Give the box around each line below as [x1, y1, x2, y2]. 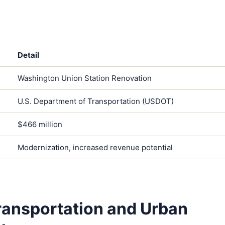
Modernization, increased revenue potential [17, 143, 173, 153]
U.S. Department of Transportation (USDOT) [17, 96, 174, 106]
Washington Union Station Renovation [17, 73, 152, 83]
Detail [17, 50, 39, 60]
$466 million [17, 120, 62, 130]
